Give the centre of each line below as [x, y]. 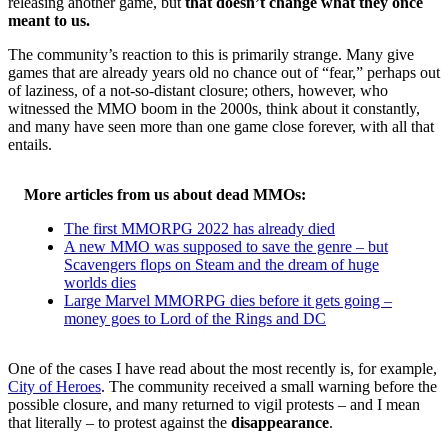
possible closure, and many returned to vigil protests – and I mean [214, 405]
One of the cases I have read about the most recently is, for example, [222, 369]
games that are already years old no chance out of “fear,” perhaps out [224, 73]
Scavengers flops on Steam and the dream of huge [221, 265]
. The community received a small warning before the [269, 387]
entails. [30, 145]
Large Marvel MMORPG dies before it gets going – [228, 301]
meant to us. [49, 21]
